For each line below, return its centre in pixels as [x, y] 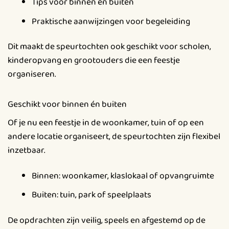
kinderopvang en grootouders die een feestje [94, 61]
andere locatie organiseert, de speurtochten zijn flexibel [114, 136]
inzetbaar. [26, 150]
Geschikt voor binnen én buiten [67, 105]
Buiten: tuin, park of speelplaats [91, 195]
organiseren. [32, 74]
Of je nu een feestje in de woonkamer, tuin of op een [106, 122]
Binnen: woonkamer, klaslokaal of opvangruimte [123, 176]
